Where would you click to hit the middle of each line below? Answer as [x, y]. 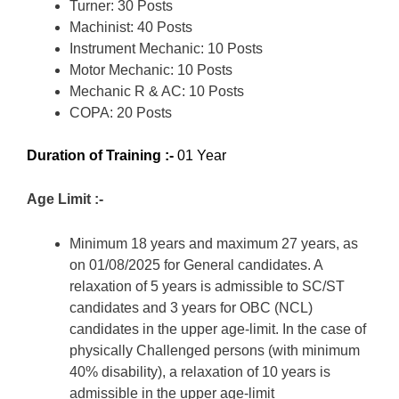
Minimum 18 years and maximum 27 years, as [214, 243]
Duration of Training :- [100, 155]
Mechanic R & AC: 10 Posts [157, 91]
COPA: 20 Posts [121, 112]
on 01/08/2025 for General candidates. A [196, 265]
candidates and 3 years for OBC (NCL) [191, 307]
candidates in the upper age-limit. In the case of [218, 329]
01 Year [200, 155]
